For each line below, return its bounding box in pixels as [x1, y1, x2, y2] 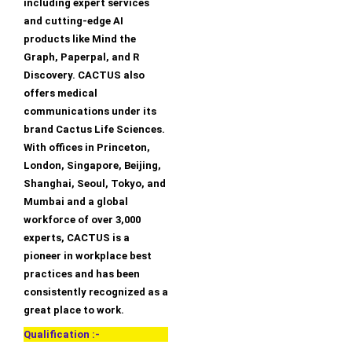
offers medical [24, 87, 97, 100]
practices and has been [24, 268, 140, 280]
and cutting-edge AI [24, 15, 123, 27]
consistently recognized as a [24, 286, 168, 299]
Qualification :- [24, 328, 100, 341]
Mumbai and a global [24, 196, 128, 208]
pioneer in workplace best [24, 250, 152, 262]
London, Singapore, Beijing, [24, 159, 161, 172]
